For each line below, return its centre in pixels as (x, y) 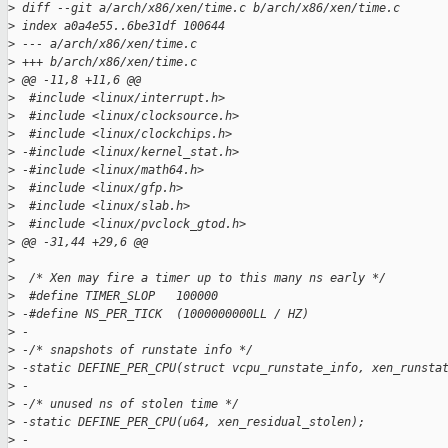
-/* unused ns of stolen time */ (127, 404)
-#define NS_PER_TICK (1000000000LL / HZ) (162, 314)
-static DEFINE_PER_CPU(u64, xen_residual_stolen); (190, 422)
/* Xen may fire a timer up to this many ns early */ (200, 278)
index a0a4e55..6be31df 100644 (120, 26)
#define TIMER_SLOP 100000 (116, 296)
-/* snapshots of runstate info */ (134, 350)
